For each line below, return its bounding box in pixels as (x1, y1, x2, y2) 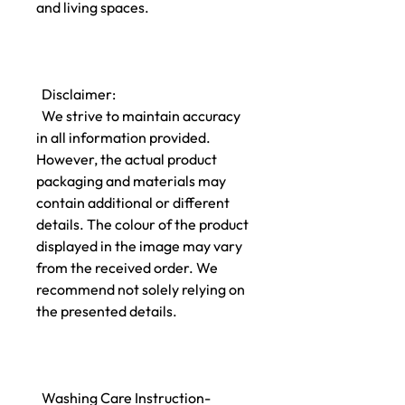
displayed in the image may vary (36, 237, 242, 255)
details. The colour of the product (36, 215, 249, 233)
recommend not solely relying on (36, 280, 245, 298)
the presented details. (36, 302, 177, 320)
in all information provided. (36, 128, 211, 146)
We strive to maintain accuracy (36, 107, 240, 125)
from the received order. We (36, 259, 218, 277)
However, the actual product (36, 150, 217, 168)
